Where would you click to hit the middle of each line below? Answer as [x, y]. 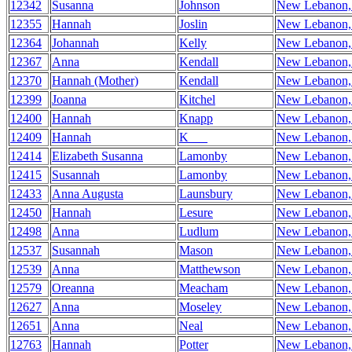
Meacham [203, 288]
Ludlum [199, 231]
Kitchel [197, 99]
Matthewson [210, 269]
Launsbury [206, 194]
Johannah [75, 43]
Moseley [200, 307]
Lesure [196, 213]
